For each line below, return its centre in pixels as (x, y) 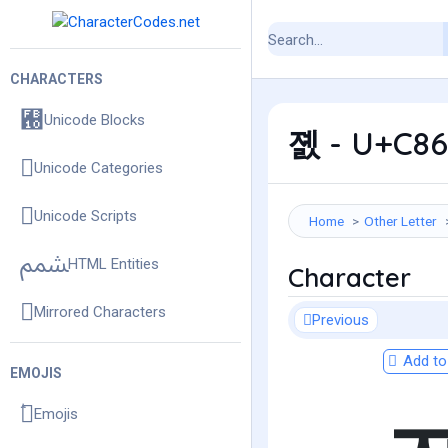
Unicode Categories (98, 168)
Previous (340, 320)
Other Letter (400, 221)
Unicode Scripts (85, 216)
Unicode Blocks (94, 120)
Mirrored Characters (100, 312)
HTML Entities (113, 264)
